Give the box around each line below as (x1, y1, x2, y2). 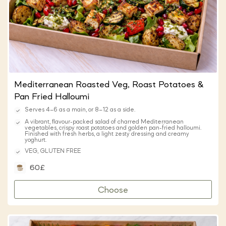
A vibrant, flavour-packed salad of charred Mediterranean (25, 119, 184, 125)
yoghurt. (25, 137, 46, 143)
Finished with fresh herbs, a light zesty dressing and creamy (25, 131, 189, 137)
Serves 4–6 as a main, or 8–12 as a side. (25, 106, 135, 113)
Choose (98, 185, 128, 195)
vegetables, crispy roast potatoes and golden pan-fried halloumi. (25, 125, 201, 131)
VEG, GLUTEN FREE (25, 148, 81, 154)
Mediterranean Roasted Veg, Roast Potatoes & (14, 80, 204, 89)
